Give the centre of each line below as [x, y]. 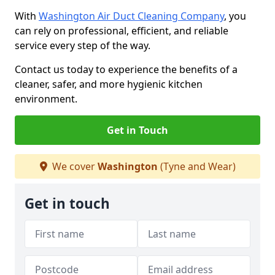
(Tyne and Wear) [196, 166]
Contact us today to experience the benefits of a [126, 69]
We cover [73, 166]
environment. [46, 99]
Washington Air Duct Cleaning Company [131, 16]
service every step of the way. [84, 45]
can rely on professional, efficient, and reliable [122, 31]
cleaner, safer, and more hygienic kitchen [109, 84]
